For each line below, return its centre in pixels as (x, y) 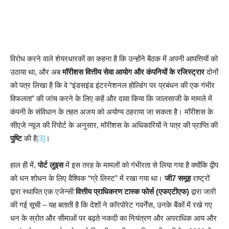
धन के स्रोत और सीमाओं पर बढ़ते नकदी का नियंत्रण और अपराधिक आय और (113, 218)
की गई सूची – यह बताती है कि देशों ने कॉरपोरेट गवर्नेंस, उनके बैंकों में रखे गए (111, 204)
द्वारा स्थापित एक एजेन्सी (43, 191)
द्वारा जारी (202, 191)
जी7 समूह (178, 178)
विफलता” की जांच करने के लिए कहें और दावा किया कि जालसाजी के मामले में (111, 98)
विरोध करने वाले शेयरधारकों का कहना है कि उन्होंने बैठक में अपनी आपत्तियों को (114, 58)
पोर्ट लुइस (51, 165)
